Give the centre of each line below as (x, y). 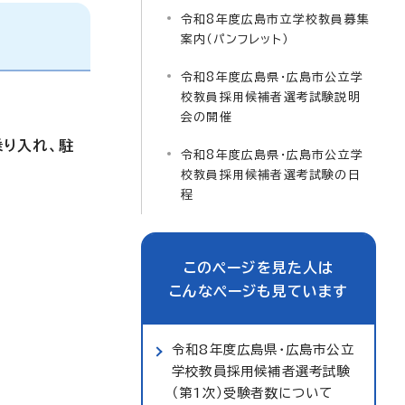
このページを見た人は (259, 268)
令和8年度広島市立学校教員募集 (275, 19)
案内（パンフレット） (235, 39)
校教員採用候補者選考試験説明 (271, 97)
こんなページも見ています (259, 291)
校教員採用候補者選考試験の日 (271, 175)
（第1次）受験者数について (253, 393)
